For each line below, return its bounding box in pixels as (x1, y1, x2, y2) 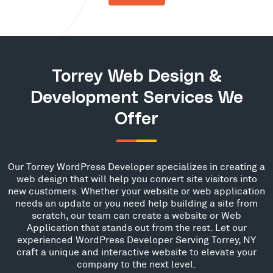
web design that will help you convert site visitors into (16, 172, 257, 184)
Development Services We (30, 90, 243, 107)
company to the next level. (77, 258, 196, 269)
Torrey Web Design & (51, 68, 222, 85)
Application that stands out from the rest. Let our (26, 221, 247, 233)
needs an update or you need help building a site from (15, 197, 258, 208)
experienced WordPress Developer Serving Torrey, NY (17, 233, 256, 245)
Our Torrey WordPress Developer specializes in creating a (8, 160, 265, 172)
